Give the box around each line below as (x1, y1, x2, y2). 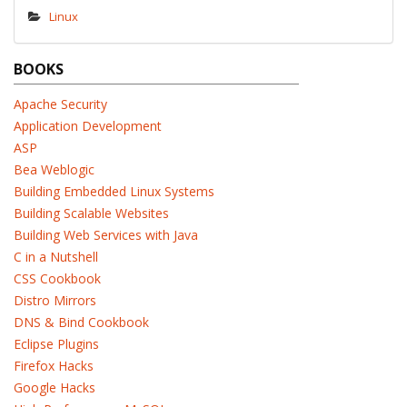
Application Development (14, 117, 162, 134)
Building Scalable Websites (14, 204, 169, 222)
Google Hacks (14, 379, 95, 396)
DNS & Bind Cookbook (14, 313, 149, 331)
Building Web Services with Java (14, 226, 198, 243)
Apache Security (14, 95, 107, 113)
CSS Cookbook (14, 270, 101, 287)
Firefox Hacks (14, 357, 94, 374)
